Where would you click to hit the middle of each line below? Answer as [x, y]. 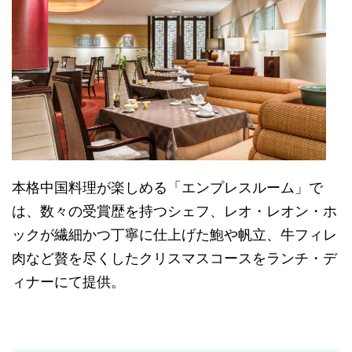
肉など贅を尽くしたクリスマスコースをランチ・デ [174, 258]
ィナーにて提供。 [68, 281]
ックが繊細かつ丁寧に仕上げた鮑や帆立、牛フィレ [174, 234]
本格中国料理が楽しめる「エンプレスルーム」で [167, 187]
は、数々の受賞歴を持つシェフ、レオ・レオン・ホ [174, 211]
